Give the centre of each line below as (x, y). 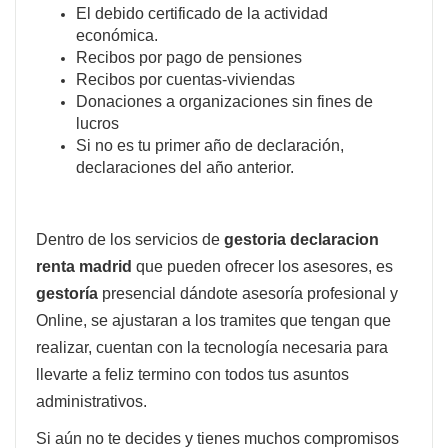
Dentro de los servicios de (130, 239)
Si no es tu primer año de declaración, (210, 145)
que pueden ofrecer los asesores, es (264, 266)
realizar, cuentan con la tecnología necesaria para (212, 347)
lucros (97, 123)
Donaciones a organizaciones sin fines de (224, 101)
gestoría (67, 293)
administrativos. (91, 401)
